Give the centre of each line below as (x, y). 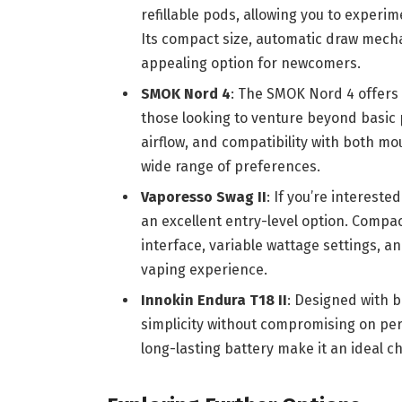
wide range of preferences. (230, 166)
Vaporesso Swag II (203, 197)
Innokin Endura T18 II (214, 300)
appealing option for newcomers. (250, 63)
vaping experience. (204, 269)
